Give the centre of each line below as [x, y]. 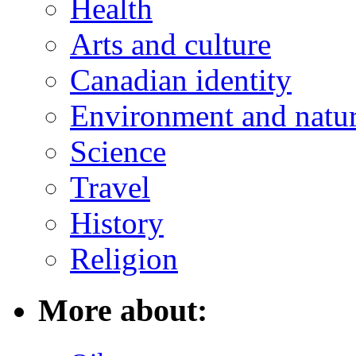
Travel [110, 187]
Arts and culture [170, 44]
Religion [124, 258]
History [117, 222]
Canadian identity [181, 79]
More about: [123, 310]
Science [118, 151]
